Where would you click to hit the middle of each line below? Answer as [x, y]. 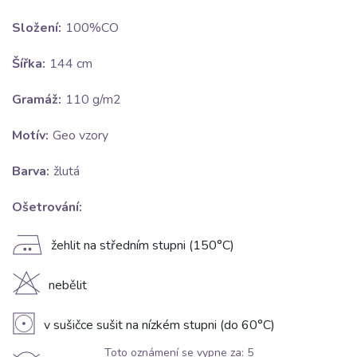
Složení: [37, 28]
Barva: [31, 172]
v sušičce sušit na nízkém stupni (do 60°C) [159, 326]
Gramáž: [37, 100]
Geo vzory [80, 136]
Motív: [30, 136]
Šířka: [29, 64]
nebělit [68, 286]
